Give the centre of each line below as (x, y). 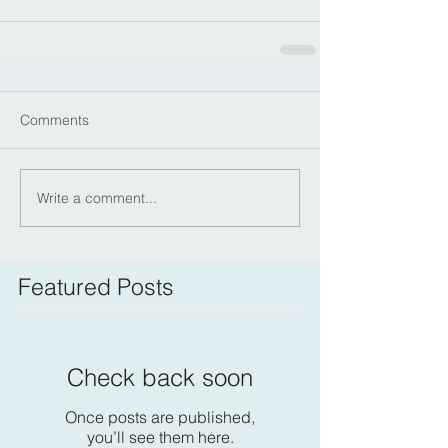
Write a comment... (97, 197)
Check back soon (160, 377)
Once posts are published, (160, 417)
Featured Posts (96, 286)
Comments (54, 120)
